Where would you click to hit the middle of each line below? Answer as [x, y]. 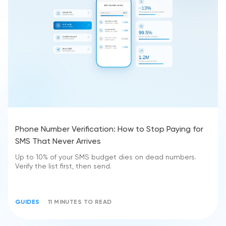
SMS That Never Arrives [58, 142]
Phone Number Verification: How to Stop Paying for [109, 130]
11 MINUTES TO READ [80, 202]
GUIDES [27, 202]
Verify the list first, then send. [63, 166]
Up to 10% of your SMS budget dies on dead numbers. [106, 157]
